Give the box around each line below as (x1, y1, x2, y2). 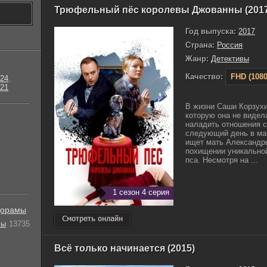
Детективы (211, 54, 249, 63)
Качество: (185, 72, 223, 81)
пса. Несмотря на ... (185, 156, 258, 164)
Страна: (185, 41, 215, 49)
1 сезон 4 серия (113, 188, 169, 197)
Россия (217, 41, 243, 49)
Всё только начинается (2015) (54, 243, 195, 253)
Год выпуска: (185, 27, 236, 36)
